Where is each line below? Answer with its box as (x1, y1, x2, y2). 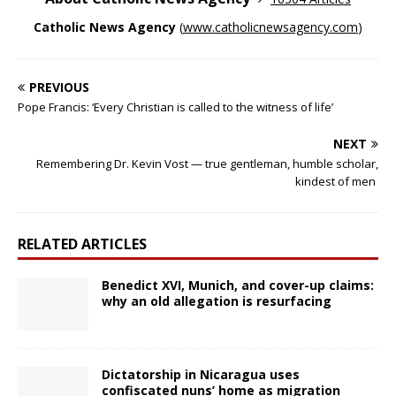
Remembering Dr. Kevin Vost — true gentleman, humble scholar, (36, 156, 378, 172)
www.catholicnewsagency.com (183, 19, 358, 36)
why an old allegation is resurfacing (102, 293, 331, 310)
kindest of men (295, 173, 378, 190)
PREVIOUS (29, 79, 89, 96)
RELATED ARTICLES (18, 234, 147, 255)
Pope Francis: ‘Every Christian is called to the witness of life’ (18, 99, 333, 116)
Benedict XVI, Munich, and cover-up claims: (102, 277, 374, 294)
